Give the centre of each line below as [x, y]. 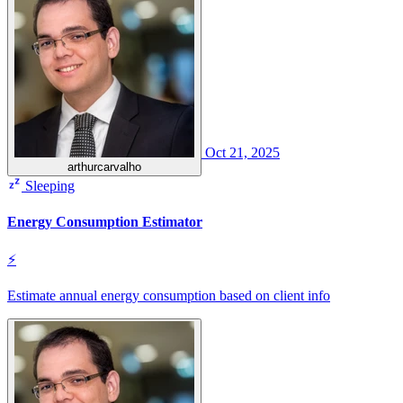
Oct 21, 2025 [242, 153]
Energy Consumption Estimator [105, 221]
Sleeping [48, 186]
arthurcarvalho [104, 167]
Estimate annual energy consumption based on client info [169, 296]
